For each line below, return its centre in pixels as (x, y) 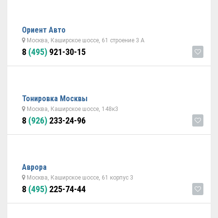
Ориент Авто (44, 30)
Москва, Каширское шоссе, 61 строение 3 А (85, 40)
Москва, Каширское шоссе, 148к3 (72, 109)
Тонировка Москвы (55, 99)
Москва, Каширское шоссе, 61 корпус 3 (79, 178)
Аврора (34, 167)
